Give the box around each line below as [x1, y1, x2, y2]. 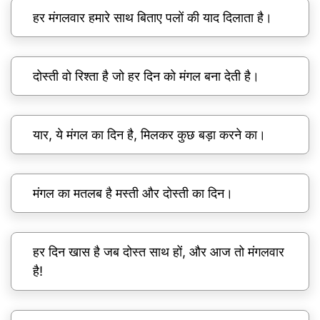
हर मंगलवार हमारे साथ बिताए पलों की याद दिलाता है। [33, 10, 272, 26]
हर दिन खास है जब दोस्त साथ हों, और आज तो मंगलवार [33, 244, 284, 260]
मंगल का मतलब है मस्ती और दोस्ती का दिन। [33, 186, 233, 201]
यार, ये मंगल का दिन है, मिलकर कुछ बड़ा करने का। [33, 127, 266, 143]
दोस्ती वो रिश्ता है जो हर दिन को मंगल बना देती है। [33, 69, 259, 84]
